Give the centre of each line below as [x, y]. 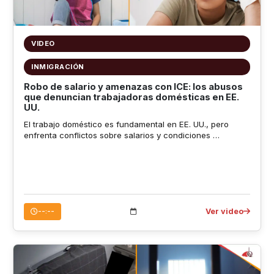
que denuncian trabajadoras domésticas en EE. [131, 98]
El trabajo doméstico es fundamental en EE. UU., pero [126, 124]
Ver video [225, 211]
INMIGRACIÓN [58, 67]
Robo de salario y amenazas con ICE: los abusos [133, 87]
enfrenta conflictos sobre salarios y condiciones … [121, 135]
